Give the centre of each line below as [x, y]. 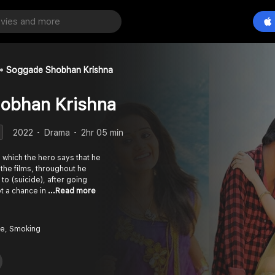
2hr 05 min [102, 132]
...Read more [72, 191]
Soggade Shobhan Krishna [60, 70]
